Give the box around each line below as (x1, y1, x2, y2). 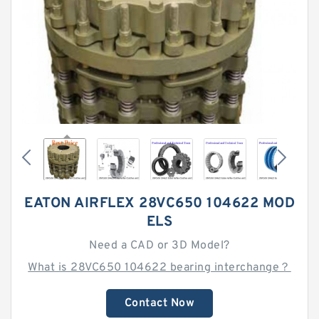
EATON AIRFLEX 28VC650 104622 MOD (24, 194, 295, 213)
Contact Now (124, 296, 195, 310)
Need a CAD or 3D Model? (89, 239, 230, 253)
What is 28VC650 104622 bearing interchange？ (28, 261, 291, 275)
